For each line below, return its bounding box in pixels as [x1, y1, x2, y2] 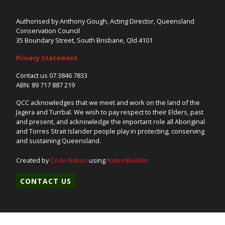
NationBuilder [107, 155, 148, 165]
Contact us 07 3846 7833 [16, 70, 87, 80]
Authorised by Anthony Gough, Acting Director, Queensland [16, 16, 194, 26]
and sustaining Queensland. [16, 136, 101, 145]
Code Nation [50, 155, 87, 165]
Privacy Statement [16, 53, 78, 62]
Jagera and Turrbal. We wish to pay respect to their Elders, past [16, 107, 203, 117]
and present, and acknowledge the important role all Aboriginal [16, 117, 205, 126]
